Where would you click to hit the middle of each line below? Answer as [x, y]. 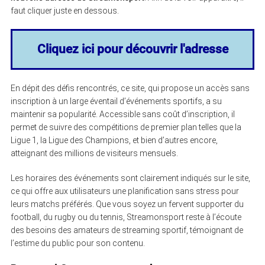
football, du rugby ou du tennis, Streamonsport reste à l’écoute [126, 217]
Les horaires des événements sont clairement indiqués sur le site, [130, 178]
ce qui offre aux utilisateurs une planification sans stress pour [125, 191]
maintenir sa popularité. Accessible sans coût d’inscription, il [122, 114]
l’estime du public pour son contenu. [77, 243]
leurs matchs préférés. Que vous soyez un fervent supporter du [127, 204]
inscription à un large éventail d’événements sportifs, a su [116, 101]
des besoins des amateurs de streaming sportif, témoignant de [127, 230]
